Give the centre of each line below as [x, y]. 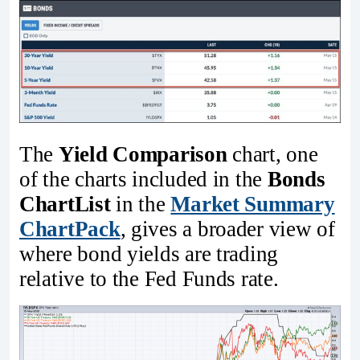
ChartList [65, 204]
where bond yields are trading [149, 254]
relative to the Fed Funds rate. [149, 278]
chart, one [272, 154]
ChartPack [70, 229]
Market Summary [253, 204]
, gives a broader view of [227, 229]
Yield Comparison [143, 154]
